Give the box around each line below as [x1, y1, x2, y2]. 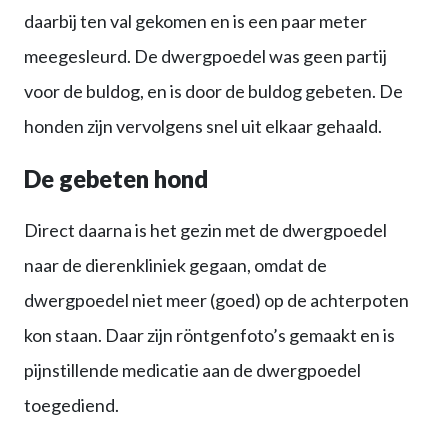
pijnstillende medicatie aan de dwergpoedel [24, 358, 361, 381]
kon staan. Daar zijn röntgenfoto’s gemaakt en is [24, 323, 395, 346]
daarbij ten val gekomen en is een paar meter [24, 9, 367, 32]
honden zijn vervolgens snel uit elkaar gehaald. [24, 114, 382, 137]
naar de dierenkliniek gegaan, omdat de [24, 253, 327, 276]
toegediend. [24, 393, 119, 416]
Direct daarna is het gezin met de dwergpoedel [24, 218, 387, 241]
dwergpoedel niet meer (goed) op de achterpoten [24, 288, 409, 311]
